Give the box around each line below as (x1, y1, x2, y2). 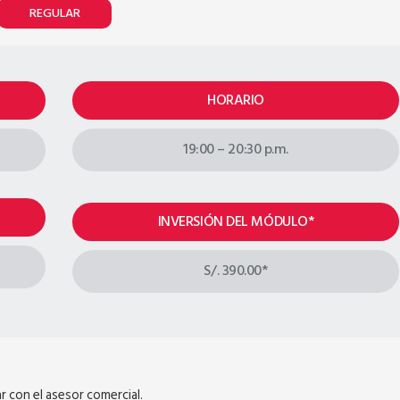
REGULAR (29, 3, 80, 23)
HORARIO (207, 88, 264, 112)
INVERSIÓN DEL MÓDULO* (157, 210, 314, 233)
